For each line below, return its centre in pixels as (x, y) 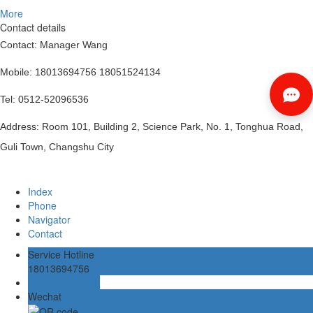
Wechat (45, 296)
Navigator (49, 219)
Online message (64, 282)
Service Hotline (61, 254)
